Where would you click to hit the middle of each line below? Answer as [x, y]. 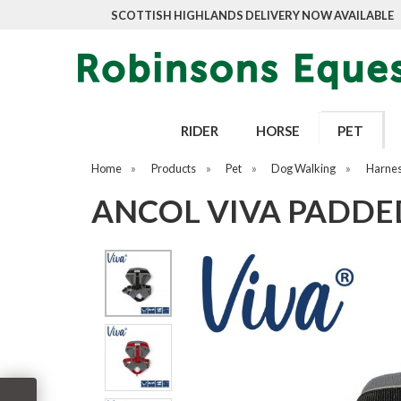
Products [174, 168]
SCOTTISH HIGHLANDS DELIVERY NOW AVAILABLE [252, 15]
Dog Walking [304, 168]
